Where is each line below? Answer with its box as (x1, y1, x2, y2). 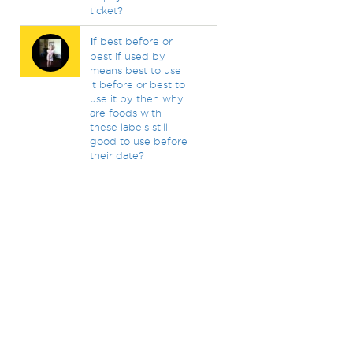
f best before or (92, 35, 173, 46)
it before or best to (89, 79, 185, 90)
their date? (89, 150, 144, 161)
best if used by (89, 50, 165, 61)
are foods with (89, 107, 162, 118)
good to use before (89, 136, 188, 147)
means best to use (89, 65, 181, 76)
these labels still (89, 121, 168, 132)
